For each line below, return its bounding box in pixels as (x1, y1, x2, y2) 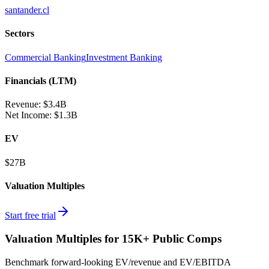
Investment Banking (86, 52, 162, 62)
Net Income (5, 110, 49, 121)
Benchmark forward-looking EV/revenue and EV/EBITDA (5, 256, 231, 267)
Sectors (5, 28, 34, 39)
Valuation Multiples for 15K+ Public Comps (5, 232, 222, 245)
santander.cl (5, 5, 49, 16)
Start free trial (5, 210, 56, 221)
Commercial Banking (5, 52, 86, 62)
